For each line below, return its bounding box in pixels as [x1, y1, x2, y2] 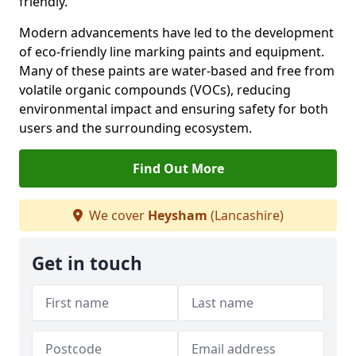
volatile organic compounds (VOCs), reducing [19, 81, 291, 99]
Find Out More [132, 160, 224, 177]
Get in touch [32, 251, 142, 276]
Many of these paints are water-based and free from [19, 62, 335, 79]
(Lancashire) [207, 207, 284, 224]
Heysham [147, 207, 207, 224]
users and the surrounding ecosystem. [19, 119, 252, 137]
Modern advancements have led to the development [19, 24, 334, 41]
